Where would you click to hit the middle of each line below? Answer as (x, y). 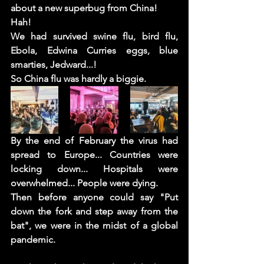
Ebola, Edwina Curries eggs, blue (94, 50)
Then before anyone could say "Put (94, 197)
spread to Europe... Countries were (94, 155)
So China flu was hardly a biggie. (80, 79)
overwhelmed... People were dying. (84, 183)
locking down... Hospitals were (94, 169)
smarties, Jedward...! (56, 65)
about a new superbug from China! (85, 8)
